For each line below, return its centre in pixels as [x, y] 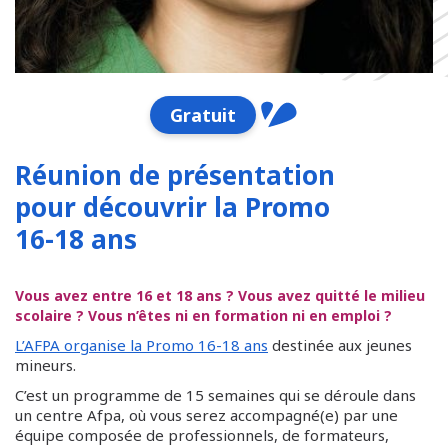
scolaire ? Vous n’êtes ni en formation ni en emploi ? [203, 315]
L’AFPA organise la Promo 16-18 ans [141, 345]
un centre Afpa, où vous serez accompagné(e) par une [206, 415]
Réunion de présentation [175, 175]
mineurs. [45, 365]
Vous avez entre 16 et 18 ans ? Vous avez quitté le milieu [220, 295]
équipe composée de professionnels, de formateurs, [202, 435]
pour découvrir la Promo [172, 207]
